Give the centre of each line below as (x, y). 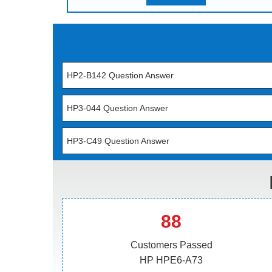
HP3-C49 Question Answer (118, 141)
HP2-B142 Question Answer (120, 75)
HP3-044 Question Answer (117, 108)
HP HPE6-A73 (171, 260)
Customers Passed (171, 245)
